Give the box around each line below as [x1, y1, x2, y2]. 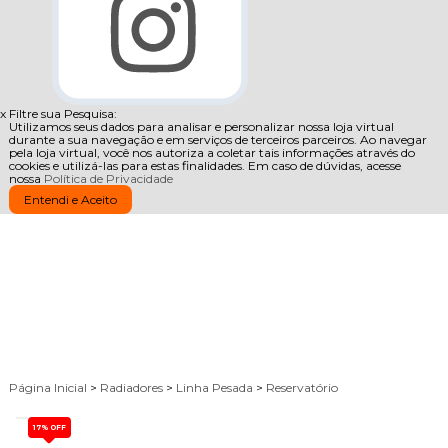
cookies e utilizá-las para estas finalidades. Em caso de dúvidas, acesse [8, 158, 401, 173]
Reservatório [265, 380, 338, 396]
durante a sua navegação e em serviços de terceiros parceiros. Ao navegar [8, 132, 427, 147]
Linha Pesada [175, 380, 256, 396]
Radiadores [99, 380, 166, 396]
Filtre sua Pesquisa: [9, 106, 117, 121]
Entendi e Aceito [23, 192, 117, 207]
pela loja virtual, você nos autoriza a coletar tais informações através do [8, 145, 415, 160]
